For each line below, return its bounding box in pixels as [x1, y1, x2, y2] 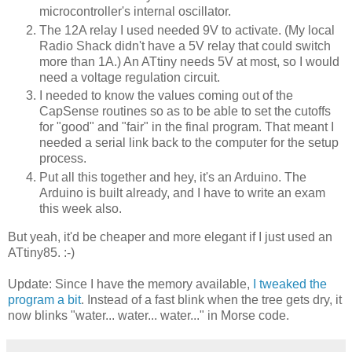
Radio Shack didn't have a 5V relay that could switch [39, 38, 331, 53]
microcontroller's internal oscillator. [39, 4, 231, 18]
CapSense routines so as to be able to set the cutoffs [39, 104, 331, 119]
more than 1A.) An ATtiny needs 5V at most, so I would [39, 54, 339, 68]
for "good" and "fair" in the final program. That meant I [39, 120, 334, 134]
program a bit [8, 293, 81, 307]
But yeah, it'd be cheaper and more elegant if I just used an [8, 230, 332, 244]
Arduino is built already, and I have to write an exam [39, 186, 325, 200]
